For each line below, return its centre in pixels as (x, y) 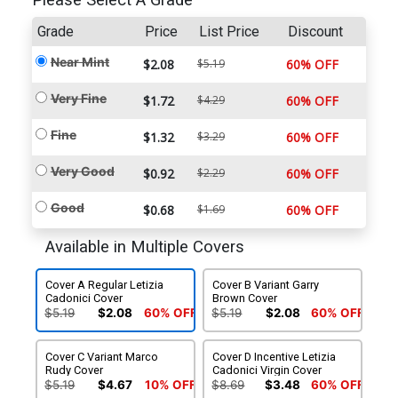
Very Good (82, 171)
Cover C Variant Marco (102, 357)
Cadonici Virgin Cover (267, 370)
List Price (229, 32)
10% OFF (170, 384)
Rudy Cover (75, 370)
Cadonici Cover (84, 298)
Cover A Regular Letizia (105, 285)
